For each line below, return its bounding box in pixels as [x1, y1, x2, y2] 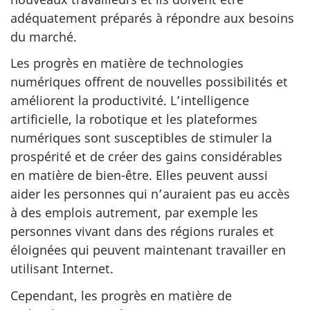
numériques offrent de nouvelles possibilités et [10, 73, 288, 90]
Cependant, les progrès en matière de [10, 286, 232, 304]
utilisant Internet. [10, 260, 113, 277]
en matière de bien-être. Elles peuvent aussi [10, 167, 268, 183]
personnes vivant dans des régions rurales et [10, 223, 274, 239]
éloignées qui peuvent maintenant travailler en [10, 241, 286, 258]
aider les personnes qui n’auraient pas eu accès [10, 185, 290, 202]
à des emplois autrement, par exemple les [10, 204, 258, 221]
